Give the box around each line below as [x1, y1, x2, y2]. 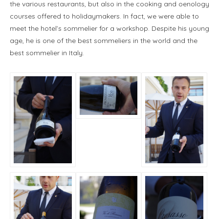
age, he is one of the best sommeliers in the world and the [10, 36, 197, 45]
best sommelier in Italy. [10, 48, 84, 57]
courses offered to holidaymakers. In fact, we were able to [10, 11, 199, 21]
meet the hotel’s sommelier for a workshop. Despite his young [10, 23, 209, 33]
